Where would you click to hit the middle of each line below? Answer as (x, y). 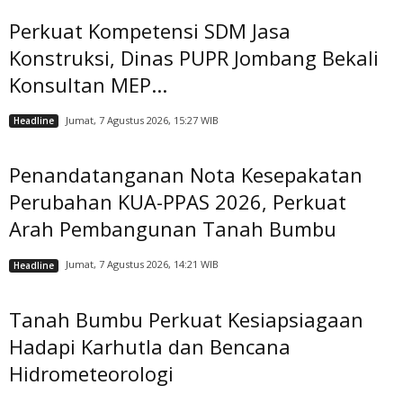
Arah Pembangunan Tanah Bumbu (173, 229)
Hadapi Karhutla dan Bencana (150, 346)
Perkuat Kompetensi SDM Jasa (150, 30)
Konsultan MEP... (88, 84)
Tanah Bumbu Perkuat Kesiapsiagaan (186, 319)
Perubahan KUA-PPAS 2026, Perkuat (178, 202)
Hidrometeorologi (91, 373)
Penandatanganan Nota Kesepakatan (186, 175)
